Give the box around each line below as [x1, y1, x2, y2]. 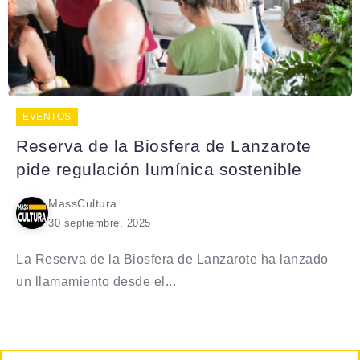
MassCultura [48, 196, 117, 210]
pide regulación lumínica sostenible [16, 159, 302, 178]
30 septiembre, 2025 [48, 216, 151, 229]
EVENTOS [22, 110, 72, 122]
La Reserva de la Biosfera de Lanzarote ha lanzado [16, 252, 329, 266]
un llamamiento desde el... [16, 274, 176, 288]
